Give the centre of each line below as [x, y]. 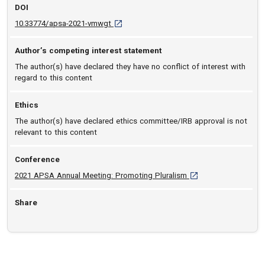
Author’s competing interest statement [88, 51]
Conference [37, 159]
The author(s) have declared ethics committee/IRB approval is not [131, 121]
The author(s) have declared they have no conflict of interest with [130, 67]
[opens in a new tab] [224, 175]
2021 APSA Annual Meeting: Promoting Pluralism [102, 175]
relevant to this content [56, 132]
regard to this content [54, 78]
